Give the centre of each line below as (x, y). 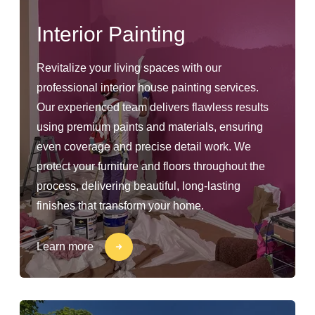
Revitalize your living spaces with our (129, 68)
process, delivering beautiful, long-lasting (139, 186)
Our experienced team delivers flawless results (153, 107)
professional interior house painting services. (148, 88)
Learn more (65, 246)
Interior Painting (111, 34)
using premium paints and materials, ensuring (150, 127)
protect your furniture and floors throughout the (151, 166)
